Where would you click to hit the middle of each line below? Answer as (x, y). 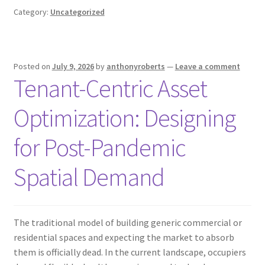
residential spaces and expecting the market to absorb (124, 237)
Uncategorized (77, 12)
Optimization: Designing (124, 118)
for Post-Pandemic (99, 148)
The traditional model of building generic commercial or (127, 222)
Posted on (33, 67)
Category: (32, 12)
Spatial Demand (89, 177)
